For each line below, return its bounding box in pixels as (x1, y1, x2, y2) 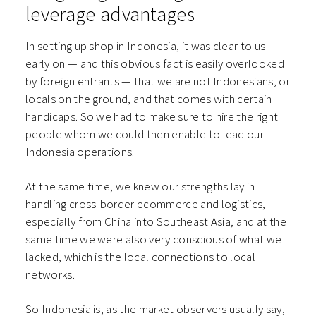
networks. (25, 266, 78, 282)
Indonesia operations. (25, 143, 138, 159)
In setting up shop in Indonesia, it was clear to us (25, 37, 266, 54)
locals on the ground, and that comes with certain (25, 90, 272, 107)
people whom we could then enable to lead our (25, 126, 265, 142)
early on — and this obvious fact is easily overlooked (25, 55, 284, 71)
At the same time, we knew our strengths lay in (25, 178, 255, 194)
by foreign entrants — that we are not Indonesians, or (25, 73, 290, 89)
